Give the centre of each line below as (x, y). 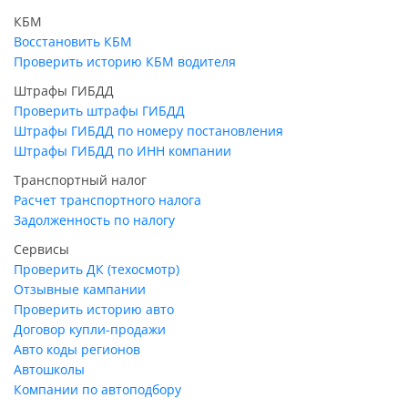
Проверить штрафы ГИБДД (99, 111)
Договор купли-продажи (90, 330)
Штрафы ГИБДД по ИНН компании (122, 151)
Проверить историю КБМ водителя (125, 62)
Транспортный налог (80, 180)
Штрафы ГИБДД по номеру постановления (148, 131)
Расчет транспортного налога (107, 200)
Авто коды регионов (77, 350)
